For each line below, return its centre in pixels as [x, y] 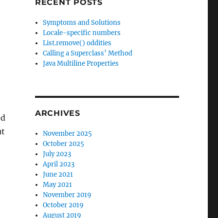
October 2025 [64, 144]
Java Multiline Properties [81, 64]
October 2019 [64, 205]
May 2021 [58, 185]
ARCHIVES [57, 113]
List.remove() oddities [77, 43]
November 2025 [68, 134]
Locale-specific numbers [82, 33]
